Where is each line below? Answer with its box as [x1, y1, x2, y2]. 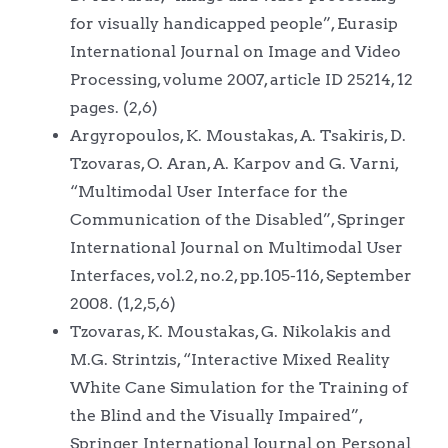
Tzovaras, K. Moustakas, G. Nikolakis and [69, 321, 391, 341]
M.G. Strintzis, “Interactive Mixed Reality [69, 349, 390, 369]
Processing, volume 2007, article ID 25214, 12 [69, 69, 413, 89]
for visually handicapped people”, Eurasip [69, 13, 398, 33]
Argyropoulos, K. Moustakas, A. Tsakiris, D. [69, 125, 406, 145]
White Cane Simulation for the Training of [69, 377, 408, 397]
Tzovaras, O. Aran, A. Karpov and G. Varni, [69, 153, 398, 173]
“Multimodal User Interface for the [69, 181, 348, 201]
